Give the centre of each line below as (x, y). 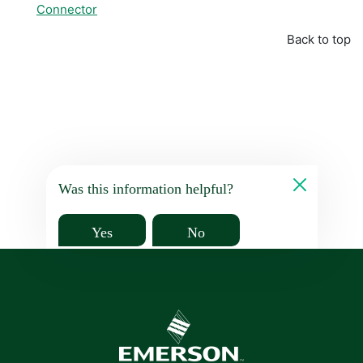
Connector (67, 9)
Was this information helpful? (145, 188)
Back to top (319, 39)
